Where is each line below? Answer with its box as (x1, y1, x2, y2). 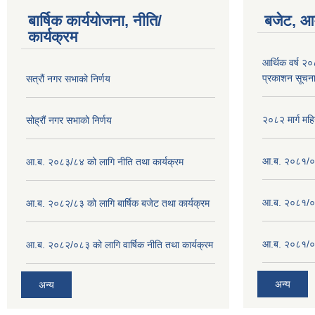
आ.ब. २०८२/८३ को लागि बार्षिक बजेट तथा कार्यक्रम (26, 198, 210, 209)
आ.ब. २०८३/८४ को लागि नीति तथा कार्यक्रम (26, 156, 184, 167)
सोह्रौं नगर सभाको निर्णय (26, 115, 112, 126)
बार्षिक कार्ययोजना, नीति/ (28, 12, 162, 30)
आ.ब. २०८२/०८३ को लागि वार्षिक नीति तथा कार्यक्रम (26, 239, 213, 250)
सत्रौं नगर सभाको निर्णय (26, 73, 110, 84)
